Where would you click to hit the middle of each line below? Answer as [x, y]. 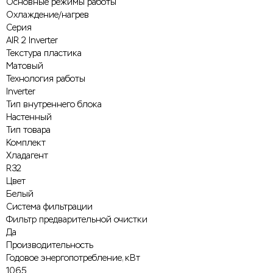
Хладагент [27, 155]
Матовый [25, 66]
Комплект [26, 143]
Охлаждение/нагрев [48, 15]
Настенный [29, 117]
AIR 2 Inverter [32, 40]
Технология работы [46, 79]
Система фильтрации [49, 207]
